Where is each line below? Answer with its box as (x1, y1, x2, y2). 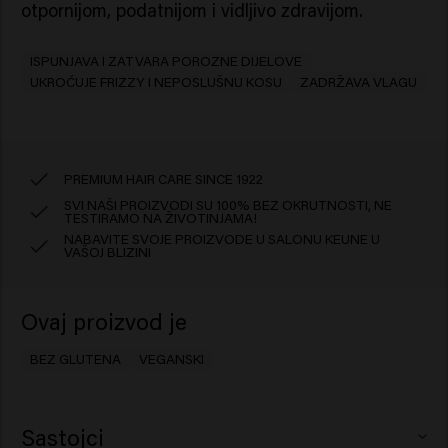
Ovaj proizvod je (20, 305, 187, 336)
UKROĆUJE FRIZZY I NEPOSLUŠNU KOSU (29, 73, 282, 92)
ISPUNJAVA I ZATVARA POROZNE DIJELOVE (29, 52, 302, 71)
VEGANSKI (139, 349, 205, 368)
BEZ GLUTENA (29, 349, 121, 368)
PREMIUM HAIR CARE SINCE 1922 (64, 169, 264, 188)
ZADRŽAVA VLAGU (300, 73, 418, 92)
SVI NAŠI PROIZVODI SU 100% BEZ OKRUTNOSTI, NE (64, 195, 393, 214)
